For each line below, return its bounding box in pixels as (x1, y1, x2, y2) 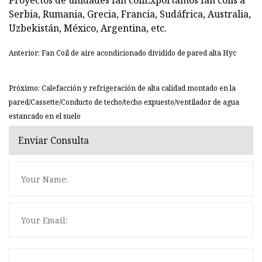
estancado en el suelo (9, 111, 81, 122)
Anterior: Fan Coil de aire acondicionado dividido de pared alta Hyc (9, 48, 236, 58)
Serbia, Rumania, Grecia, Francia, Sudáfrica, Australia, (9, 8, 251, 21)
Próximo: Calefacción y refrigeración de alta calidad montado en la (9, 83, 236, 94)
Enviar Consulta (18, 133, 89, 147)
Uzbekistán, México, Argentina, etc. (9, 22, 167, 35)
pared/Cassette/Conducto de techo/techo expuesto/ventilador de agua (9, 97, 239, 108)
